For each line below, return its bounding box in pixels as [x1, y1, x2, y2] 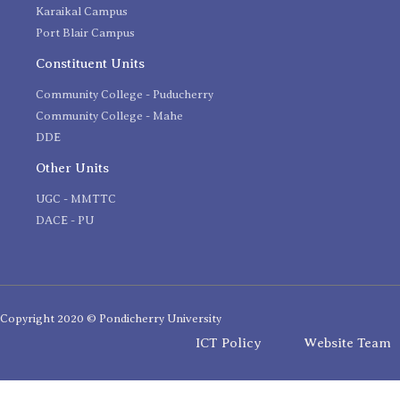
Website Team [304, 335, 391, 350]
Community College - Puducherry [36, 87, 213, 102]
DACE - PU [36, 213, 94, 228]
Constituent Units [36, 56, 145, 71]
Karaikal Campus [36, 4, 128, 19]
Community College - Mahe [36, 109, 183, 123]
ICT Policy [195, 335, 262, 350]
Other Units [36, 161, 109, 176]
